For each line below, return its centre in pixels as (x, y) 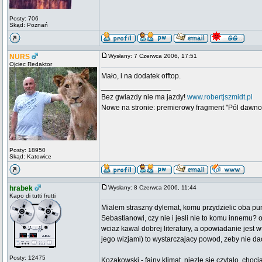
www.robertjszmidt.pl (220, 97)
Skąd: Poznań (29, 25)
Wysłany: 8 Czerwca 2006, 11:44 (155, 187)
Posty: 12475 (27, 258)
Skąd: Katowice (30, 156)
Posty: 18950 (27, 150)
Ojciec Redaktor (31, 64)
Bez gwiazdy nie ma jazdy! (144, 97)
